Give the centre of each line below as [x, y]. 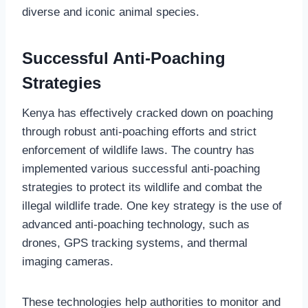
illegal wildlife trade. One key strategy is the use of [152, 206]
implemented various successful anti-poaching [141, 168]
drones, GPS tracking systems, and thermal [135, 243]
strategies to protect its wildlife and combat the [142, 187]
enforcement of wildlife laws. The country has [138, 150]
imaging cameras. [68, 261]
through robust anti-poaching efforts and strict [139, 131]
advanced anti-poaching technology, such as [136, 224]
